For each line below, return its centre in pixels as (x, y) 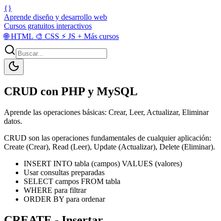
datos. (13, 121)
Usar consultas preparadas (64, 172)
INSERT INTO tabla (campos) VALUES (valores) (103, 163)
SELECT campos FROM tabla (72, 181)
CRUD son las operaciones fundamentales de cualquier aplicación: (108, 138)
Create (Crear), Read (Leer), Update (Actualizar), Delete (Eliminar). (110, 147)
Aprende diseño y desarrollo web (55, 17)
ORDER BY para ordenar (64, 199)
